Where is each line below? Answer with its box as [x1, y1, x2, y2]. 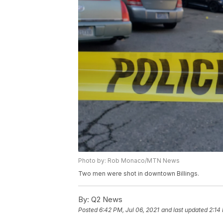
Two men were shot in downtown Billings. [78, 170, 199, 178]
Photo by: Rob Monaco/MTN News [78, 157, 180, 165]
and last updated [161, 206, 208, 214]
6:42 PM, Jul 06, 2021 [99, 206, 159, 214]
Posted [78, 206, 99, 214]
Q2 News [89, 195, 122, 205]
